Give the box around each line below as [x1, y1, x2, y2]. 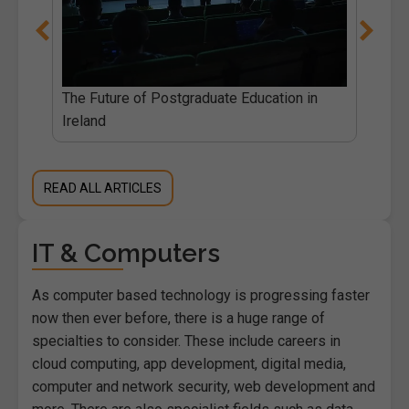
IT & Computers [32, 237, 220, 268]
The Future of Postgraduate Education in [61, 89, 318, 107]
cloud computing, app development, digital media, [32, 354, 346, 372]
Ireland [61, 111, 106, 130]
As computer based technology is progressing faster [32, 286, 370, 304]
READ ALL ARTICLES [44, 180, 163, 195]
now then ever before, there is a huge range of [32, 309, 325, 327]
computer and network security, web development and [32, 377, 375, 395]
